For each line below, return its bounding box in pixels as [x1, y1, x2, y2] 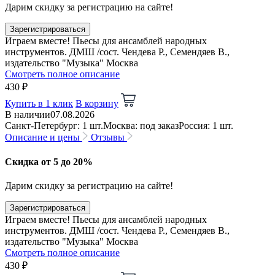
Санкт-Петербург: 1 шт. [5, 120, 103, 131]
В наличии [5, 109, 50, 120]
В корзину [76, 98, 118, 109]
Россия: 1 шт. [179, 120, 233, 131]
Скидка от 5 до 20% [5, 156, 93, 167]
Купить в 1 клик [5, 98, 73, 109]
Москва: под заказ [103, 120, 179, 131]
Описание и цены [5, 132, 80, 143]
